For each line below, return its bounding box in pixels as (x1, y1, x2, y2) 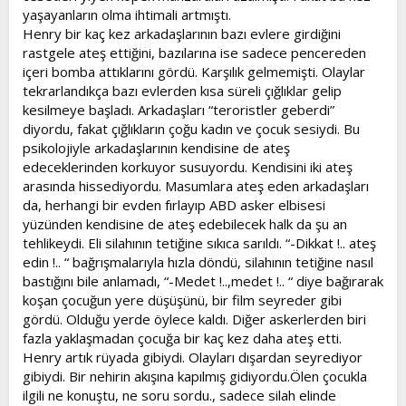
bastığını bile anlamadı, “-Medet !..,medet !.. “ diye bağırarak (23, 271, 383, 290)
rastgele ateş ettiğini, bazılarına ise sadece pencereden (23, 43, 366, 62)
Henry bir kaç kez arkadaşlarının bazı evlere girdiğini (23, 24, 341, 43)
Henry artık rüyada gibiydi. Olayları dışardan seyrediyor (23, 347, 362, 366)
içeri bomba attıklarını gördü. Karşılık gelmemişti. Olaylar (23, 62, 365, 81)
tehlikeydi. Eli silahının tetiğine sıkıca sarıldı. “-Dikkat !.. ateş (23, 233, 376, 252)
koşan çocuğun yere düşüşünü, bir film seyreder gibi (23, 290, 342, 309)
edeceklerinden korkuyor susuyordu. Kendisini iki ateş (23, 157, 353, 176)
